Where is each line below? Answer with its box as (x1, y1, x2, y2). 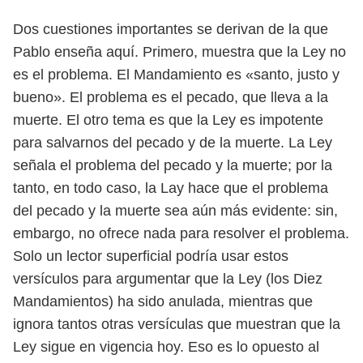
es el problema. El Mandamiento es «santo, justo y (13, 66, 340, 83)
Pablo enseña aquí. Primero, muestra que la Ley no (13, 44, 346, 60)
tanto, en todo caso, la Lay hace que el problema (13, 180, 328, 196)
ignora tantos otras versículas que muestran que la (13, 316, 340, 332)
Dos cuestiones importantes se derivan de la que (13, 21, 328, 37)
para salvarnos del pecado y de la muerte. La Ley (13, 135, 332, 151)
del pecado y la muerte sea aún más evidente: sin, (13, 203, 338, 219)
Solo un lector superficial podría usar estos (13, 248, 288, 264)
